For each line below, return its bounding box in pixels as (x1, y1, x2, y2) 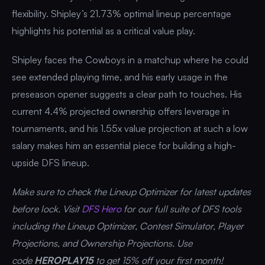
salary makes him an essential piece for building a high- (12, 139, 236, 151)
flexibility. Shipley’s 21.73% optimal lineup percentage (12, 7, 231, 20)
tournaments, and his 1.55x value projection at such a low (12, 122, 248, 134)
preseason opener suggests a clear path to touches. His (12, 88, 242, 100)
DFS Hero (82, 202, 121, 215)
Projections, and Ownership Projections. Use (12, 237, 192, 249)
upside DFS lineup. (12, 156, 89, 169)
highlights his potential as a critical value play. (12, 24, 195, 37)
